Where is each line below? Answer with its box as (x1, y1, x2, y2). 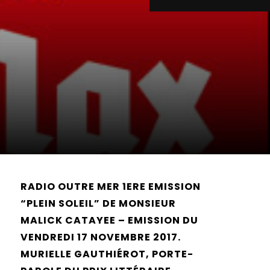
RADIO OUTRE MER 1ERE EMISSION (20, 180, 201, 193)
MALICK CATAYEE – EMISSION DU (20, 213, 198, 227)
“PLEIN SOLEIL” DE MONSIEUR (20, 196, 176, 210)
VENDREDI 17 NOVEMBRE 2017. (20, 230, 181, 244)
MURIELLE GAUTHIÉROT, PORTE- (20, 247, 193, 261)
